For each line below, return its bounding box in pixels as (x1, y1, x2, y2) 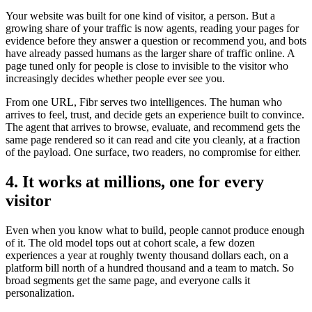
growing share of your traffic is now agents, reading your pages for (6, 22, 299, 34)
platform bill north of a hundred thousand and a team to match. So (6, 261, 294, 274)
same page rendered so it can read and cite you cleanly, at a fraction (6, 133, 300, 146)
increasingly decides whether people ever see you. (6, 72, 225, 84)
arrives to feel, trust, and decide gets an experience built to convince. (6, 108, 304, 120)
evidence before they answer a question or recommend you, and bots (6, 34, 306, 47)
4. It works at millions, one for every (6, 172, 264, 191)
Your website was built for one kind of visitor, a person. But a (6, 9, 275, 22)
